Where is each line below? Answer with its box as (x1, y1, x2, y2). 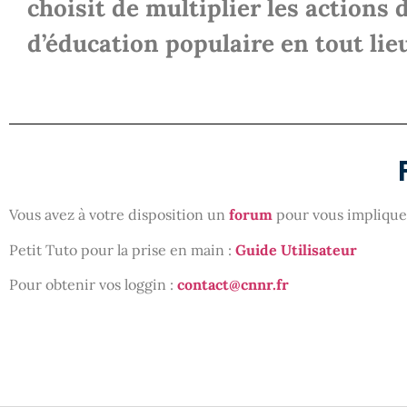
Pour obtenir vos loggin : (9, 275, 177, 294)
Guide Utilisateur (235, 240, 357, 259)
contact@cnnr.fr (177, 275, 289, 294)
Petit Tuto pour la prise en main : (9, 240, 235, 259)
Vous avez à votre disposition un (9, 205, 229, 224)
